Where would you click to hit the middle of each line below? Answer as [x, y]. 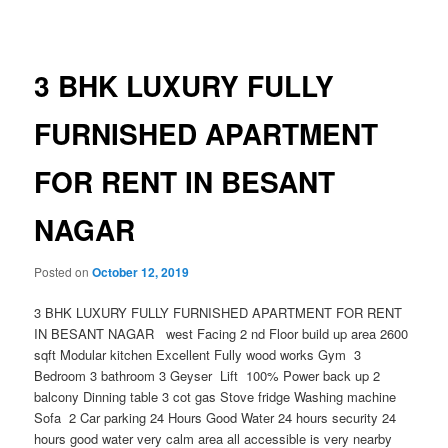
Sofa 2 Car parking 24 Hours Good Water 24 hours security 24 [215, 417]
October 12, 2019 [141, 271]
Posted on [63, 271]
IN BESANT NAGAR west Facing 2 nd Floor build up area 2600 [221, 333]
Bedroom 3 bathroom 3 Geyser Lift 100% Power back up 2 [207, 375]
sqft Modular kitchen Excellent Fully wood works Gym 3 [198, 354]
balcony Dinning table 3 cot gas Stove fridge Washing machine [215, 396]
